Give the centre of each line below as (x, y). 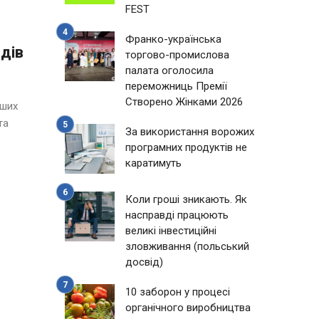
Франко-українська (173, 39)
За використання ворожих (190, 132)
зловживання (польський (187, 246)
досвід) (144, 262)
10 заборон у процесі (178, 292)
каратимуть (153, 163)
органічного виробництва (188, 308)
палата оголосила (169, 70)
